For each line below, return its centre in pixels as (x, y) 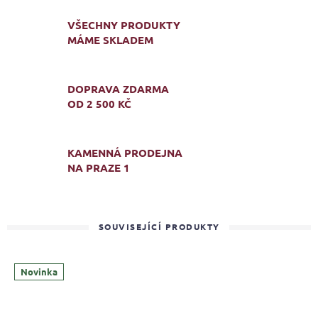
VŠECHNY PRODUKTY (124, 24)
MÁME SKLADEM (110, 39)
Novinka (39, 272)
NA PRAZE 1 (99, 167)
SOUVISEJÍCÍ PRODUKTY (159, 227)
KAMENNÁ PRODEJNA (125, 152)
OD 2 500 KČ (99, 103)
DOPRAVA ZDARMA (118, 88)
